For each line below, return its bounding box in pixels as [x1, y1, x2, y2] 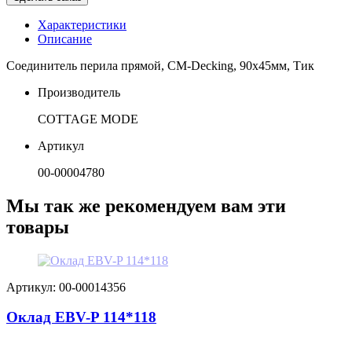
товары [6, 216, 69, 237]
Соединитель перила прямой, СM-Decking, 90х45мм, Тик [6, 58, 314, 72]
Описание [38, 31, 92, 46]
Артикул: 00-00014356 [6, 280, 126, 294]
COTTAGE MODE [38, 112, 138, 126]
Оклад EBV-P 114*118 [6, 309, 156, 326]
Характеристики [38, 17, 126, 31]
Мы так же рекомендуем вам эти [6, 195, 286, 216]
